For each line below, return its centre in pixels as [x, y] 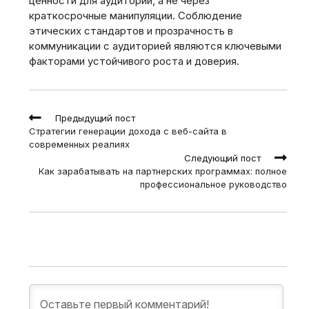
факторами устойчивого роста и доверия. [134, 61]
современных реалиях [79, 144]
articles [44, 136]
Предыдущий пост [95, 118]
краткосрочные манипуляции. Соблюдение [136, 16]
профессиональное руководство [213, 184]
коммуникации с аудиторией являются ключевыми [155, 46]
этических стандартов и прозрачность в [131, 31]
